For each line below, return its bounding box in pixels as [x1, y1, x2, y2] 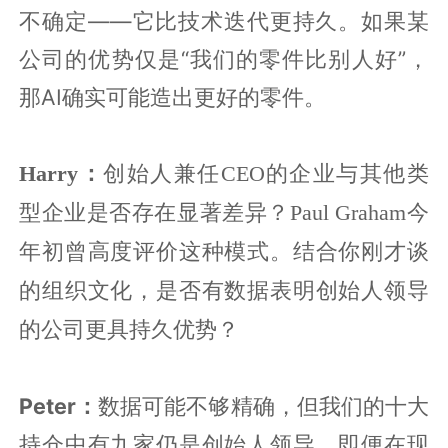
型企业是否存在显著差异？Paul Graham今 [19, 200, 429, 225]
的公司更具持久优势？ [19, 317, 240, 342]
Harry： [19, 161, 104, 186]
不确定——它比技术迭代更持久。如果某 [19, 7, 429, 34]
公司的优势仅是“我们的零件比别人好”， [19, 45, 429, 72]
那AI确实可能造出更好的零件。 [19, 83, 327, 110]
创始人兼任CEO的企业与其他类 [103, 161, 429, 186]
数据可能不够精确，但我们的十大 [98, 392, 429, 419]
